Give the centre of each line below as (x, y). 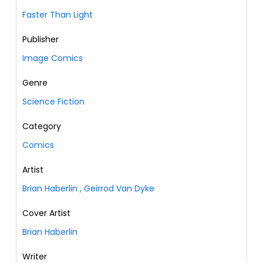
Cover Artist (46, 213)
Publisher (41, 40)
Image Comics (53, 58)
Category (42, 127)
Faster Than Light (58, 15)
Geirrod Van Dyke (119, 189)
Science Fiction (53, 102)
